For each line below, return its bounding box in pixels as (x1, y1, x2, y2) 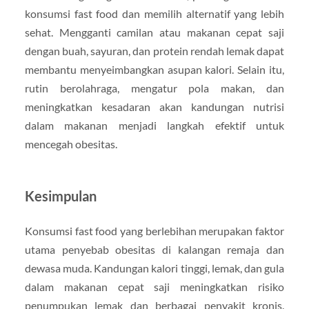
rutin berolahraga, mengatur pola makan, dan (24, 81, 285, 94)
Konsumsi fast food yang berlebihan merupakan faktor (24, 223, 285, 237)
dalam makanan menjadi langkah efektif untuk (24, 118, 285, 132)
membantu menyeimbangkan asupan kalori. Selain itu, (24, 62, 285, 76)
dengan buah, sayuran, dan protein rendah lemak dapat (24, 43, 285, 57)
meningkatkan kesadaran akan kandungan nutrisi (24, 99, 285, 113)
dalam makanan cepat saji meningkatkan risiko (24, 279, 285, 293)
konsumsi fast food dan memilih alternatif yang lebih (24, 6, 285, 20)
